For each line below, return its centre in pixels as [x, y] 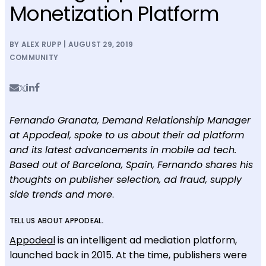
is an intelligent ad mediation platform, [146, 240]
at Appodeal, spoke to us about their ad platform [127, 135]
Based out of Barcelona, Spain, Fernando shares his [131, 164]
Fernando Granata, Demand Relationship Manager [130, 120]
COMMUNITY [34, 57]
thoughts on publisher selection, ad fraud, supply [126, 179]
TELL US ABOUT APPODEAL [56, 220]
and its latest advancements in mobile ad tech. [123, 150]
